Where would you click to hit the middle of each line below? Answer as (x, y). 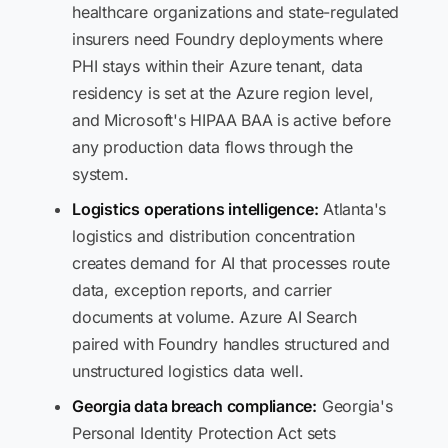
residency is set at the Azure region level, (223, 93)
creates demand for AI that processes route (231, 263)
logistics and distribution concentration (213, 236)
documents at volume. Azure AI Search (214, 317)
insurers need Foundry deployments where (228, 39)
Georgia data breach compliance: (195, 406)
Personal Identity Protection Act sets (204, 433)
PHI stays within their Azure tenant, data (217, 66)
